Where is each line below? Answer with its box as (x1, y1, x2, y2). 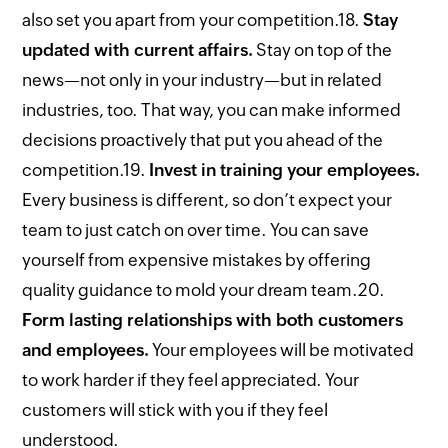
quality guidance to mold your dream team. (22, 280, 359, 300)
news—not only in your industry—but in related (22, 70, 383, 90)
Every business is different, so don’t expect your (22, 190, 393, 210)
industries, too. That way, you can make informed (22, 100, 402, 120)
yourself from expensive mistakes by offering (22, 250, 372, 270)
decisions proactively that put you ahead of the (22, 130, 384, 150)
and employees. (22, 340, 150, 360)
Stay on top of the (253, 40, 393, 60)
